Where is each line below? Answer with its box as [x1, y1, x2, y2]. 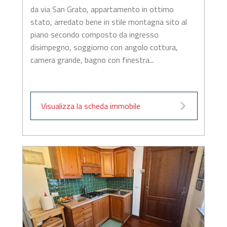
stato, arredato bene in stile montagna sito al [30, 16, 187, 28]
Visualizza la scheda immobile [41, 100, 140, 112]
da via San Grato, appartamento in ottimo [30, 3, 174, 15]
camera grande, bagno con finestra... [30, 54, 154, 66]
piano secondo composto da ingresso [30, 28, 159, 41]
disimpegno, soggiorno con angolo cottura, [30, 41, 178, 53]
